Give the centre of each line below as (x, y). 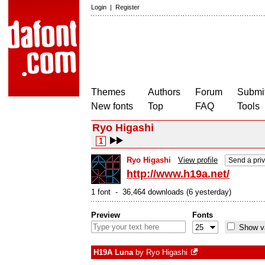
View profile (198, 160)
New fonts (112, 106)
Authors (164, 92)
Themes (108, 92)
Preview (106, 215)
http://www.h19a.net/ (178, 174)
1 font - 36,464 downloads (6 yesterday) (161, 192)
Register (127, 7)
